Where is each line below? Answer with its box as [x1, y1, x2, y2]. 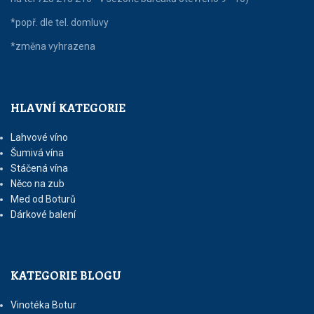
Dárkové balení [11, 209, 76, 221]
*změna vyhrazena [11, 41, 95, 53]
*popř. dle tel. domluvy [11, 17, 109, 29]
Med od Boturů [11, 193, 76, 205]
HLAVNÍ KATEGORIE [11, 100, 125, 116]
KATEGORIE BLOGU [11, 268, 121, 283]
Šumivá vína [11, 147, 64, 159]
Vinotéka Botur [11, 299, 76, 311]
